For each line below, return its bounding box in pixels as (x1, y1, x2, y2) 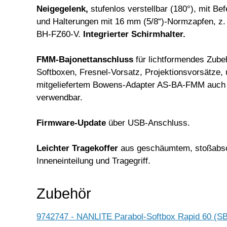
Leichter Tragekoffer (36, 143, 121, 153)
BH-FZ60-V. (36, 29, 83, 39)
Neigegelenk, (36, 4, 88, 14)
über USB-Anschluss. (106, 118, 190, 128)
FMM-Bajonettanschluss (36, 54, 136, 64)
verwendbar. (36, 92, 83, 102)
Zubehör (36, 185, 91, 202)
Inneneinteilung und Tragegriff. (36, 156, 150, 166)
